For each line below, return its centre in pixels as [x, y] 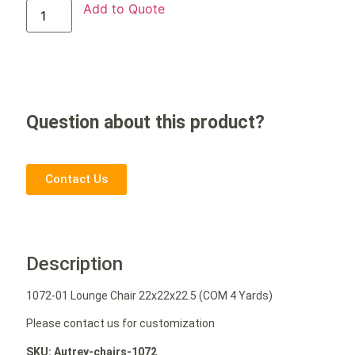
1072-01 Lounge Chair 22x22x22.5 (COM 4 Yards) [150, 295]
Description [75, 263]
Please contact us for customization [121, 324]
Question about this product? [146, 123]
